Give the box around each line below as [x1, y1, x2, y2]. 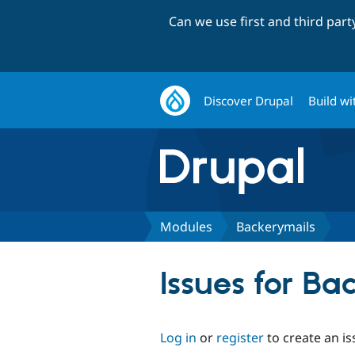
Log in [160, 328, 197, 346]
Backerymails [236, 217, 315, 235]
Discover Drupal [204, 92, 294, 109]
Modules [160, 217, 212, 235]
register [216, 328, 264, 346]
